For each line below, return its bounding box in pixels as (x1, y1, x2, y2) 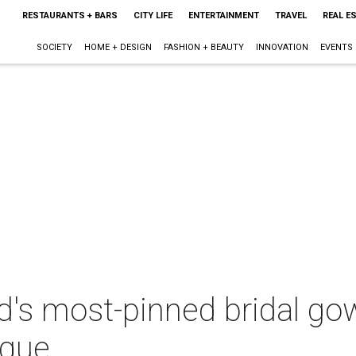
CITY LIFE (133, 10, 172, 21)
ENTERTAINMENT (188, 10, 259, 21)
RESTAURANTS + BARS (21, 10, 118, 21)
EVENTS (319, 42, 353, 52)
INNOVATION (255, 42, 308, 52)
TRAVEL (274, 10, 307, 21)
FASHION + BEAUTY (163, 42, 244, 52)
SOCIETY (36, 42, 72, 52)
